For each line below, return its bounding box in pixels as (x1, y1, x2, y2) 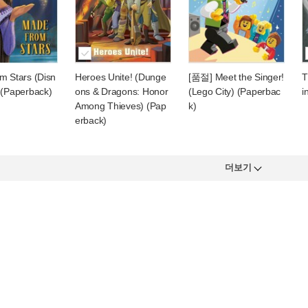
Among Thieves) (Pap (75, 100, 166, 111)
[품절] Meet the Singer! (188, 71, 285, 82)
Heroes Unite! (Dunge (75, 71, 166, 82)
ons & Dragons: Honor (75, 86, 168, 97)
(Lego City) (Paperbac (188, 86, 281, 97)
